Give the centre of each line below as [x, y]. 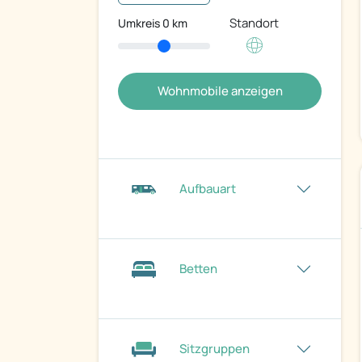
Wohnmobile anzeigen [220, 91]
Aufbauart [208, 189]
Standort [254, 23]
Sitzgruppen [215, 349]
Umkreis [140, 23]
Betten [198, 269]
